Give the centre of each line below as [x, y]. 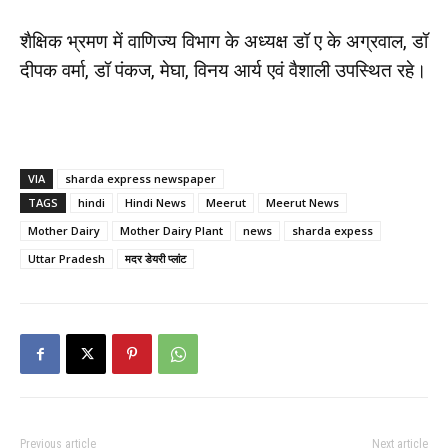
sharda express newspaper [140, 179]
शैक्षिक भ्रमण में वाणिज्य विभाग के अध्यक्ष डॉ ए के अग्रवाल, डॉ [224, 42]
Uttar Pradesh [66, 259]
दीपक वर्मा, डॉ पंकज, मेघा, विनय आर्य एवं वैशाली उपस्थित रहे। [223, 71]
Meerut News [302, 203]
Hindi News [155, 203]
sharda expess [332, 231]
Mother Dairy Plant [171, 231]
